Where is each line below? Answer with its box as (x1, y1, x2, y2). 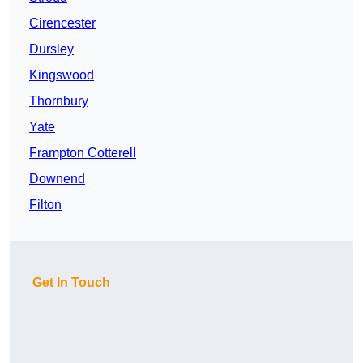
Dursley (29, 42, 74, 57)
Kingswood (29, 68, 94, 83)
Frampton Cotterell (29, 146, 136, 160)
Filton (29, 198, 62, 212)
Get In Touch (32, 275, 110, 290)
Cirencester (29, 16, 96, 31)
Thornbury (29, 94, 88, 109)
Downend (29, 172, 85, 186)
